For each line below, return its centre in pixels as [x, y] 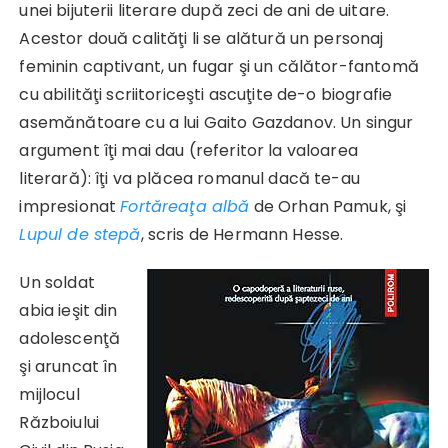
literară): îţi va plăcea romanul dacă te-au [189, 178]
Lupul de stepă [80, 234]
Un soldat [57, 282]
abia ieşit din [68, 310]
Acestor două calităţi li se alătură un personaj [201, 38]
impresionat [70, 206]
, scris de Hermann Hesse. [242, 234]
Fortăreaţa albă [185, 206]
